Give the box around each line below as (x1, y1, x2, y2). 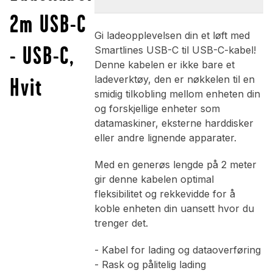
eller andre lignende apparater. (94, 132, 236, 144)
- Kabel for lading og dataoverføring (94, 244, 261, 257)
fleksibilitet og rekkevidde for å (94, 188, 235, 200)
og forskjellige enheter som (94, 102, 220, 115)
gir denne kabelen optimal (94, 173, 214, 186)
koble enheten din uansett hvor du (94, 202, 254, 215)
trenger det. (94, 217, 148, 230)
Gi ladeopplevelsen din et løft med (94, 29, 250, 42)
